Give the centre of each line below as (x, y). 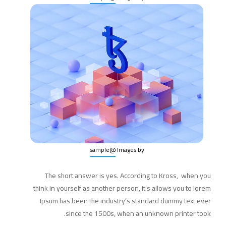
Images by (130, 149)
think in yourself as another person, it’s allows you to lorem (122, 188)
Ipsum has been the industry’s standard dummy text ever (125, 201)
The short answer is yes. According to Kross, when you (128, 175)
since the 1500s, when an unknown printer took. (138, 213)
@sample (112, 149)
